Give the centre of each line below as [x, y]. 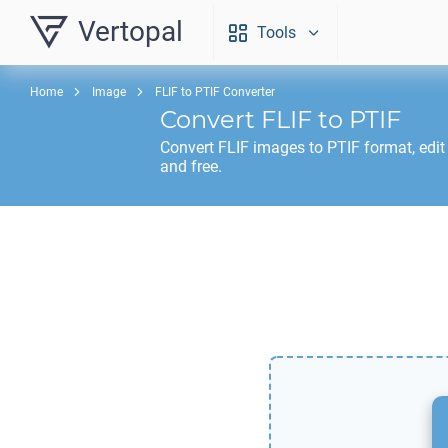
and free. [191, 166]
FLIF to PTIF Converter [215, 92]
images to [288, 147]
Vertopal [130, 31]
